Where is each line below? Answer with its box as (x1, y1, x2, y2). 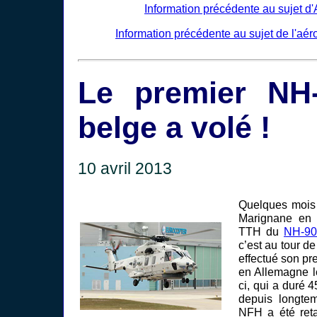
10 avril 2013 (78, 158, 172, 178)
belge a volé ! (78, 110, 270, 144)
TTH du (238, 225, 284, 238)
